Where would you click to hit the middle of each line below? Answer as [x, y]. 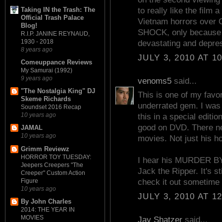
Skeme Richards [46, 99]
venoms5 [155, 81]
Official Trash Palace [52, 17]
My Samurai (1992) [47, 70]
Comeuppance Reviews [56, 62]
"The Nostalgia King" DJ [58, 91]
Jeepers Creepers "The [52, 165]
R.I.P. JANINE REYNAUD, [55, 33]
